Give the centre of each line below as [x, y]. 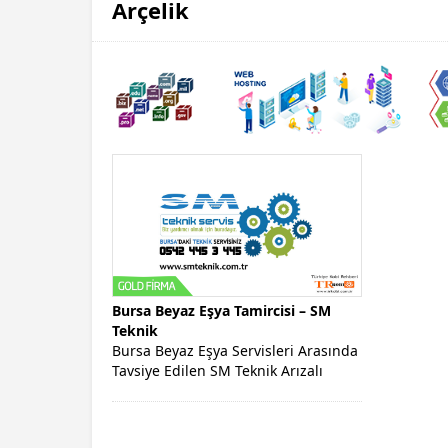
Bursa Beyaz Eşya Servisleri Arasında [235, 350]
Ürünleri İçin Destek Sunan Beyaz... [230, 390]
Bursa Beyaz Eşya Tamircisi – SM [221, 310]
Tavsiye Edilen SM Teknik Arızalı [217, 370]
